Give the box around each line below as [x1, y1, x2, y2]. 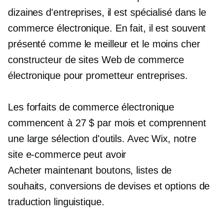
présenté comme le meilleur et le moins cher [8, 38, 200, 49]
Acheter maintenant [8, 165, 93, 176]
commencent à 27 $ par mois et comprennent [8, 117, 206, 128]
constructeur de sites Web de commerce [8, 54, 184, 65]
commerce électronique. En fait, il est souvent [8, 23, 206, 34]
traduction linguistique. [8, 196, 105, 207]
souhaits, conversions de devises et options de [8, 181, 210, 191]
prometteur [86, 70, 134, 81]
